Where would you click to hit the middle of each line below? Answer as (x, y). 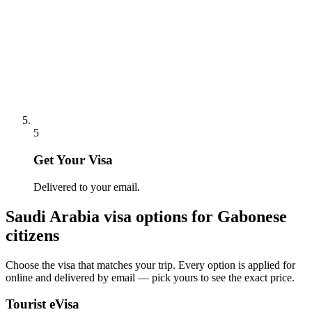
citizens (32, 235)
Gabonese (252, 216)
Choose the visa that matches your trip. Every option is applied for (150, 265)
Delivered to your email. (87, 187)
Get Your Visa (73, 160)
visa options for (158, 216)
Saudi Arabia (53, 216)
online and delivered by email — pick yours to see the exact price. (150, 277)
